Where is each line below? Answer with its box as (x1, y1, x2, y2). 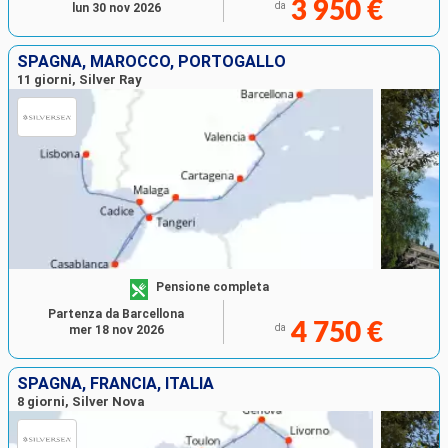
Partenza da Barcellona (48, 307, 184, 322)
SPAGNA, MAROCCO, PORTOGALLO (17, 52, 286, 72)
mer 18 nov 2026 (68, 323, 164, 338)
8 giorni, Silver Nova (17, 394, 145, 410)
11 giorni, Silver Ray (17, 72, 142, 88)
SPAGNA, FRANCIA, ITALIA (17, 374, 214, 394)
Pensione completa (156, 279, 270, 294)
